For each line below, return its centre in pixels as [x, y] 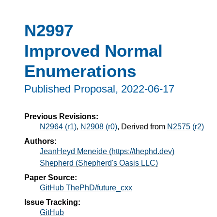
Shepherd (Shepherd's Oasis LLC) [99, 163]
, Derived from [142, 126]
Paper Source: [51, 177]
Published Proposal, [73, 89]
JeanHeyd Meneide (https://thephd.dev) [107, 151]
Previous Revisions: [61, 116]
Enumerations [80, 71]
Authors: [40, 141]
